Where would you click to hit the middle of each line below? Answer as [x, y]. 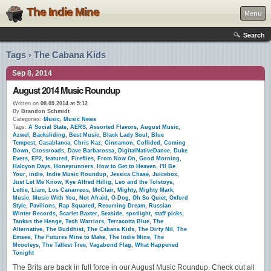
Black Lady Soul [125, 135]
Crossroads [48, 151]
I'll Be [168, 166]
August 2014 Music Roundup [66, 90]
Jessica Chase [129, 174]
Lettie [20, 190]
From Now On [116, 158]
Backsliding [49, 135]
